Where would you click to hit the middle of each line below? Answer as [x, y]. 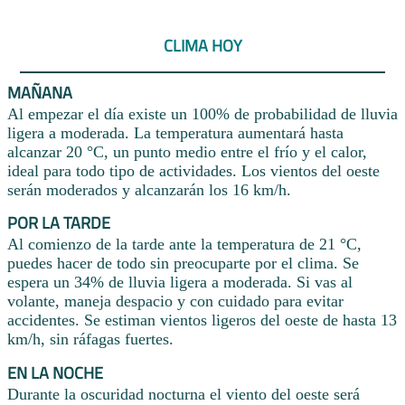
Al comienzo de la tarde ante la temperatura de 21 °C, [184, 245]
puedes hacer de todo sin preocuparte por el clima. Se [183, 264]
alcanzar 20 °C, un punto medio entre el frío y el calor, [187, 151]
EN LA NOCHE [55, 373]
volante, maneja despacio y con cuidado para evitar [175, 301]
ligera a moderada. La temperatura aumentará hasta [175, 132]
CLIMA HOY [202, 46]
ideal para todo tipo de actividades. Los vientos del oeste [193, 170]
